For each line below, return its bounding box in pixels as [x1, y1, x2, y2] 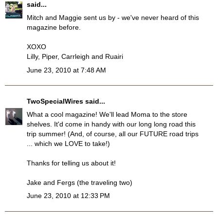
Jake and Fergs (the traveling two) [27, 179, 132, 187]
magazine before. [27, 23, 81, 32]
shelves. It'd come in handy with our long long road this [27, 120, 196, 128]
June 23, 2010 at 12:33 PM [27, 192, 110, 200]
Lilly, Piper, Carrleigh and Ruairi [27, 53, 123, 61]
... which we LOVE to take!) [27, 140, 110, 148]
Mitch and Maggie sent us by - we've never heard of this [27, 14, 199, 22]
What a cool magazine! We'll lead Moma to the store [27, 110, 187, 119]
